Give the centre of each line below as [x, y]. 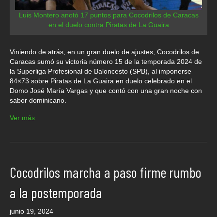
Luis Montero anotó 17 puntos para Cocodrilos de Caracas [108, 15]
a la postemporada [56, 192]
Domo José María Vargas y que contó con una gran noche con [106, 90]
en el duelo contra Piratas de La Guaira [108, 24]
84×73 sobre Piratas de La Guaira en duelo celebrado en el [101, 81]
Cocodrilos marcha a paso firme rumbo [106, 172]
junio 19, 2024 [31, 211]
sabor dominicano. [38, 100]
